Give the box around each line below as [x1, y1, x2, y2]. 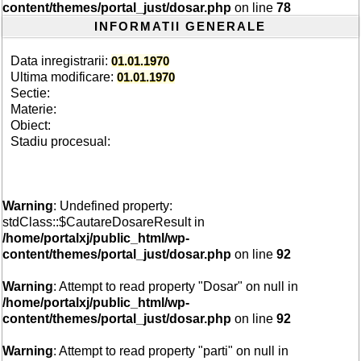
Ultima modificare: [10, 70, 118, 84]
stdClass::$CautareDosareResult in [2, 215, 205, 229]
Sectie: [10, 86, 51, 100]
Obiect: [10, 118, 52, 132]
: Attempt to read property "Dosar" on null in [53, 280, 299, 293]
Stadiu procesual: [10, 135, 111, 148]
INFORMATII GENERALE [94, 19, 267, 33]
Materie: [10, 102, 57, 116]
